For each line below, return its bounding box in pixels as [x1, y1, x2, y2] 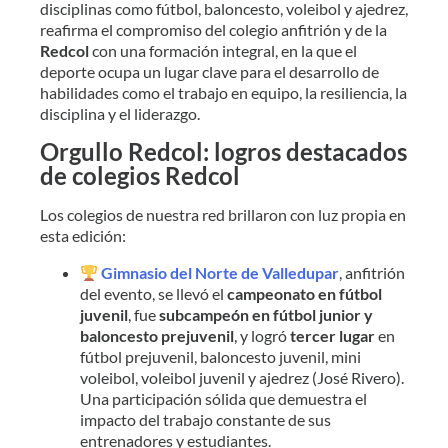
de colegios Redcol [40, 160, 240, 190]
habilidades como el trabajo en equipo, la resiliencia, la [40, 82, 407, 102]
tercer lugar [290, 325, 375, 345]
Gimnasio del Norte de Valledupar [101, 262, 340, 282]
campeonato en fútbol [227, 283, 382, 303]
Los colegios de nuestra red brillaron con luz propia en [40, 204, 406, 224]
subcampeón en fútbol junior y [159, 304, 373, 324]
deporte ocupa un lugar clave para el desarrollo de [40, 61, 379, 81]
